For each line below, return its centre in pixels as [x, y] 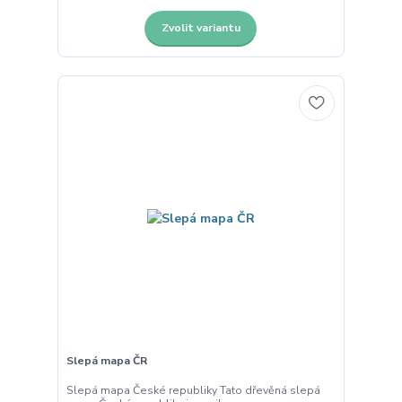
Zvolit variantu [201, 28]
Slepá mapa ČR [106, 360]
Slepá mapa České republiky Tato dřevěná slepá [193, 391]
